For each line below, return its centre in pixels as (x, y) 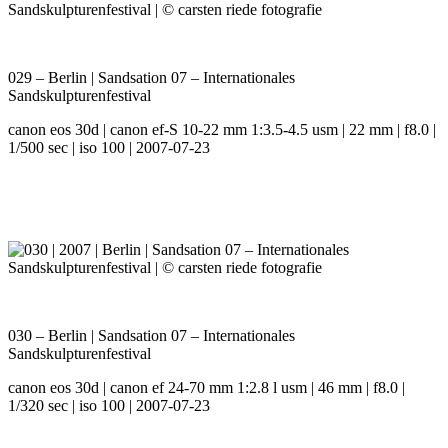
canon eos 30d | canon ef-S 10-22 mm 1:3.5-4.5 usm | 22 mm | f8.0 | (222, 130)
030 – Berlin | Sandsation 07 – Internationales (151, 336)
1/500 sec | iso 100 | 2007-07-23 (109, 148)
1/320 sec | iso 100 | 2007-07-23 (109, 406)
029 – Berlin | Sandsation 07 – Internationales (151, 78)
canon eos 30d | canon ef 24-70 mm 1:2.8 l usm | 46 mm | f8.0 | (206, 388)
